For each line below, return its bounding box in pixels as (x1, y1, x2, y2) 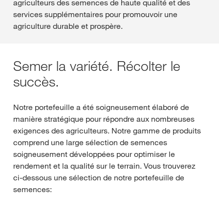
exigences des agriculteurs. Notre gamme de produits (13, 125, 201, 135)
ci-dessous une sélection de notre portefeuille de (13, 172, 184, 182)
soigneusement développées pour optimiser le (13, 149, 175, 159)
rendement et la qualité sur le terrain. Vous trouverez (13, 160, 196, 171)
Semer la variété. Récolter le (13, 57, 180, 74)
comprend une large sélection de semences (13, 137, 167, 147)
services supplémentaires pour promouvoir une (13, 9, 177, 19)
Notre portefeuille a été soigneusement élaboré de (13, 102, 189, 112)
